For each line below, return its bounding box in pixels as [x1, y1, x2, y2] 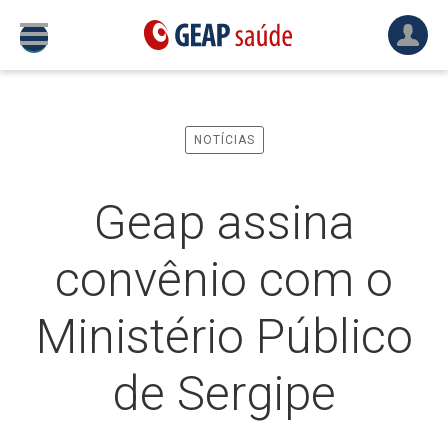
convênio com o [55, 251, 393, 308]
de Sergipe [112, 365, 336, 422]
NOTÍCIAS [193, 133, 255, 147]
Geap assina [93, 194, 355, 251]
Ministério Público [35, 308, 413, 365]
